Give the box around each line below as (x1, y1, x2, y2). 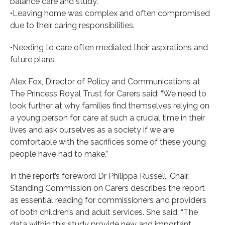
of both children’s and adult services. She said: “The (10, 207, 198, 217)
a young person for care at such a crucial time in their (10, 113, 205, 123)
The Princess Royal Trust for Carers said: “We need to (10, 88, 206, 98)
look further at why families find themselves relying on (10, 100, 209, 110)
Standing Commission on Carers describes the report (10, 183, 205, 193)
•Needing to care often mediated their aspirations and (10, 42, 208, 52)
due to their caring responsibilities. (10, 20, 135, 30)
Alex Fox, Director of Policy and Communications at (10, 76, 200, 86)
